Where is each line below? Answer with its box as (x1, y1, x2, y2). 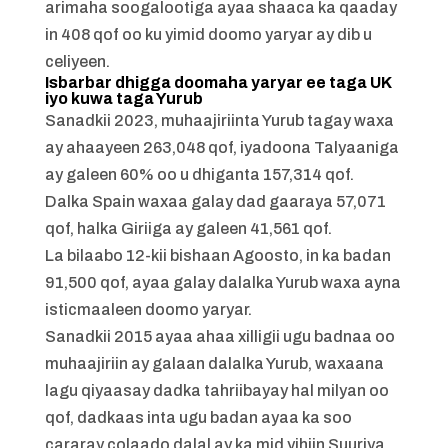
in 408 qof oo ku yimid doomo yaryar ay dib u (44, 26, 372, 43)
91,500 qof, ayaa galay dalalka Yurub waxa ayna (44, 274, 401, 291)
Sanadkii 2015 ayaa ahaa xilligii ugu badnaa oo (44, 328, 395, 345)
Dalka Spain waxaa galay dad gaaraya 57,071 (44, 193, 386, 210)
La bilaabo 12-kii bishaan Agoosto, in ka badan (44, 247, 391, 264)
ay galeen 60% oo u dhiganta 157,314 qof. (44, 166, 354, 183)
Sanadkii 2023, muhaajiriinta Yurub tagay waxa (44, 112, 394, 129)
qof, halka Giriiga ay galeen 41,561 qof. (44, 220, 332, 237)
